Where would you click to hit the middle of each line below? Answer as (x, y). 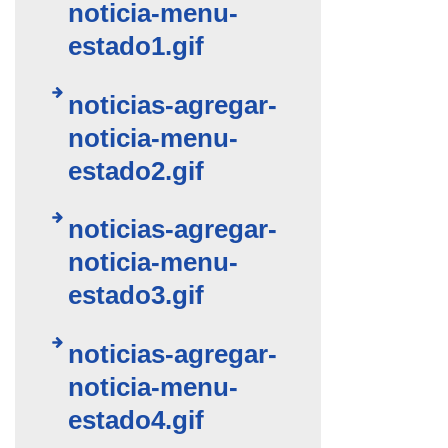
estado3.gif (136, 295)
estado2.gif (136, 170)
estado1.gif (136, 46)
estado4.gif (136, 419)
